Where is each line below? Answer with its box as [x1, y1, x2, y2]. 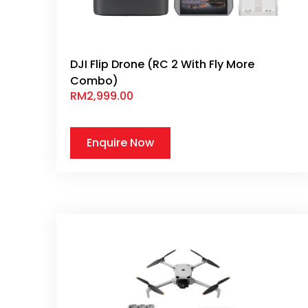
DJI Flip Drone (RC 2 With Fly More [70, 56, 254, 72]
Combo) [70, 72, 118, 89]
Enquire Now [87, 135, 154, 151]
